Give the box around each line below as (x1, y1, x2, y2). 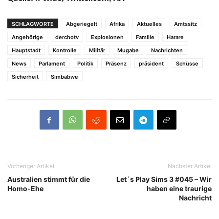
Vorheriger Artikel (7, 162, 54, 170)
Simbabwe (51, 73, 78, 81)
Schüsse (176, 60, 198, 67)
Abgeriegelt (66, 21, 97, 28)
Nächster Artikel (168, 162, 212, 170)
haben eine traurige (147, 184, 212, 193)
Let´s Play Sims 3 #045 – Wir (116, 175, 212, 184)
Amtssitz (174, 21, 197, 28)
